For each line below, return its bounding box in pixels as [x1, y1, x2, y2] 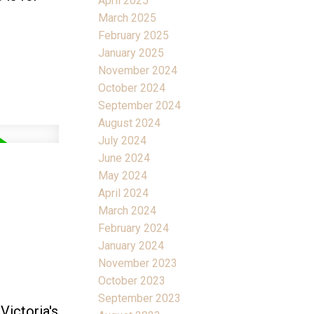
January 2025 [98, 46, 165, 60]
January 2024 [98, 238, 165, 252]
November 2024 [98, 63, 178, 77]
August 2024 [98, 116, 161, 130]
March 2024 [98, 203, 157, 217]
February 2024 [98, 221, 170, 235]
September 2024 [98, 98, 182, 112]
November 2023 [98, 256, 178, 270]
